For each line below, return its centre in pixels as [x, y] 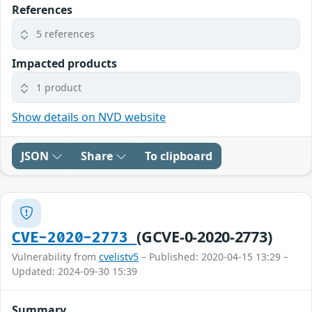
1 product [59, 87]
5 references [65, 33]
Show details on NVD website [89, 117]
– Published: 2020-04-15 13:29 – [213, 256]
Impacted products [64, 63]
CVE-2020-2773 [75, 237]
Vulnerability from [55, 256]
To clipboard [179, 156]
